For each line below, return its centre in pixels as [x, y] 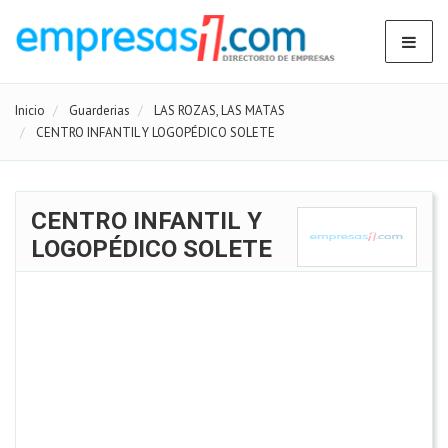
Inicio [30, 110]
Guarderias [99, 110]
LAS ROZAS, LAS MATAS [219, 110]
